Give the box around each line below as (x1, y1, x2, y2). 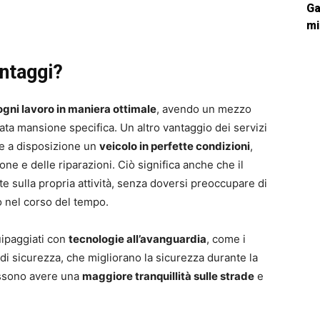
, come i (206, 232, 246, 246)
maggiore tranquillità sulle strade (82, 269, 254, 284)
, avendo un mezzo (156, 102, 251, 116)
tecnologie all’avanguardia (69, 232, 206, 246)
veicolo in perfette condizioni (99, 139, 250, 154)
